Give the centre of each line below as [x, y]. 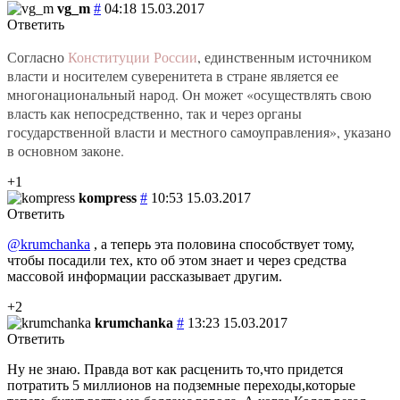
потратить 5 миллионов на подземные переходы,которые [181, 385]
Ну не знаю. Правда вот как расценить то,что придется [175, 369]
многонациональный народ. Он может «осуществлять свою [189, 94]
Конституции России [133, 56]
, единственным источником [284, 56]
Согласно [37, 56]
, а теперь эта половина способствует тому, [222, 244]
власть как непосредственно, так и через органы [154, 112]
